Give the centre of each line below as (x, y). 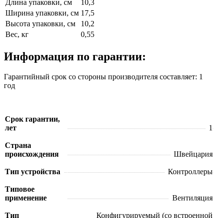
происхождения (32, 154)
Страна (18, 145)
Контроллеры (190, 172)
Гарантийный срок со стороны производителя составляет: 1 (103, 77)
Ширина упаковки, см (42, 13)
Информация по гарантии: (75, 56)
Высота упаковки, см (40, 23)
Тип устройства (33, 172)
